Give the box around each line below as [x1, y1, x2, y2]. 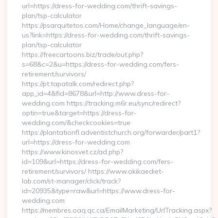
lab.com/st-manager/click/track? [22, 177, 121, 185]
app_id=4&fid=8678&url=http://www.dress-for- [22, 89, 169, 98]
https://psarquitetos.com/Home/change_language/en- [22, 21, 190, 30]
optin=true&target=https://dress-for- [22, 109, 137, 117]
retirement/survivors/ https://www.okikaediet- [22, 167, 164, 176]
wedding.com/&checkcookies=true [22, 118, 130, 127]
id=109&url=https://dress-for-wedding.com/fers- [22, 157, 173, 166]
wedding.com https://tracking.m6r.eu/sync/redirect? [22, 99, 181, 108]
